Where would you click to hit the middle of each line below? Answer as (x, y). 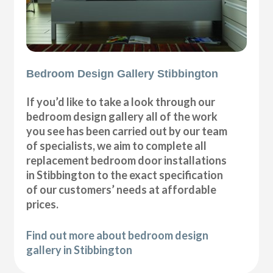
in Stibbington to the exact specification (125, 175)
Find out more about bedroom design (118, 236)
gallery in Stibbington (80, 250)
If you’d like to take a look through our (121, 102)
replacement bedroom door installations (127, 161)
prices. (43, 204)
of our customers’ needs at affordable (122, 190)
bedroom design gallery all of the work (122, 117)
